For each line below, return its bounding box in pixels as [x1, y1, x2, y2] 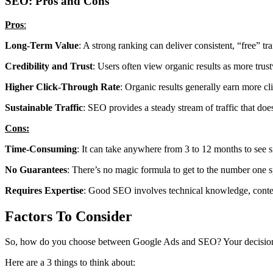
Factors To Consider [5, 208, 136, 224]
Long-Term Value [5, 40, 79, 51]
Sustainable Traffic [5, 102, 83, 113]
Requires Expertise [5, 185, 83, 196]
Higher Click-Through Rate [5, 81, 120, 92]
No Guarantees [5, 164, 67, 175]
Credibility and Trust [5, 60, 93, 71]
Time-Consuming [5, 143, 77, 154]
